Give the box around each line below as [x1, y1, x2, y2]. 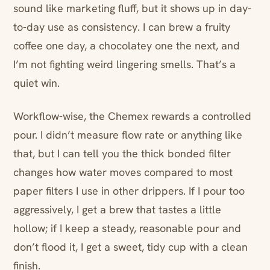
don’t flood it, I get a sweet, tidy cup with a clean [13, 240, 248, 254]
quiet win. [13, 76, 60, 90]
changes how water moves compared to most [13, 165, 233, 180]
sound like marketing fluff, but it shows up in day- [13, 1, 251, 16]
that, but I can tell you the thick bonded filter [13, 146, 231, 161]
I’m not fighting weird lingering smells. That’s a [13, 57, 236, 72]
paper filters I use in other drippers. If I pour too [13, 184, 245, 198]
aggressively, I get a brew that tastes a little [13, 202, 221, 217]
